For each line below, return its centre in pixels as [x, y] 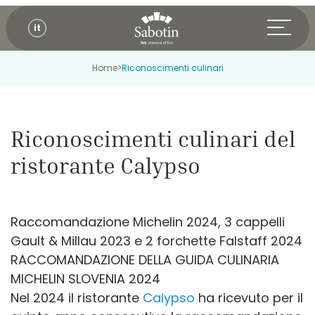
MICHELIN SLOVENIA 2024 [85, 279]
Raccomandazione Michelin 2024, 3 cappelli [148, 222]
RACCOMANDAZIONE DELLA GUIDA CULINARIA [145, 260]
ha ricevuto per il [249, 298]
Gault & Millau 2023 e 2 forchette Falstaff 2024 [156, 241]
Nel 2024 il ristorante [77, 298]
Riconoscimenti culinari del [153, 139]
